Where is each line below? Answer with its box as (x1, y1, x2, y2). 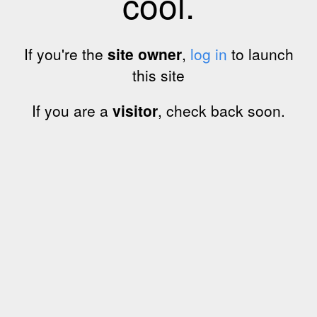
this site (132, 64, 185, 86)
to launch (226, 43, 294, 64)
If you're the (23, 43, 108, 64)
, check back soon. (158, 100, 285, 121)
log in (190, 43, 227, 64)
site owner (107, 43, 182, 64)
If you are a (32, 100, 113, 121)
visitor (113, 100, 158, 121)
